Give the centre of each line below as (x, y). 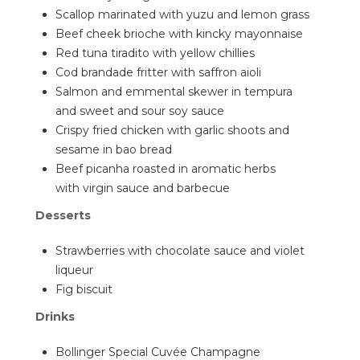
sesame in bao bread (114, 149)
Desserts (63, 215)
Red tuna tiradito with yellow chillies (155, 53)
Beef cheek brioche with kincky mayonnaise (179, 34)
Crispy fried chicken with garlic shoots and (172, 130)
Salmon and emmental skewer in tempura (174, 92)
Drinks (55, 317)
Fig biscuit (84, 289)
